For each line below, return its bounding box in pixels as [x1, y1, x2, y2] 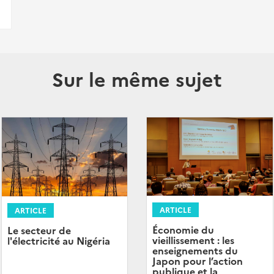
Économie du [152, 223, 214, 237]
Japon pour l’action [152, 254, 243, 268]
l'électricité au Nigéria [7, 233, 110, 247]
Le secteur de [7, 223, 71, 237]
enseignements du [152, 243, 238, 257]
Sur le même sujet [52, 65, 222, 92]
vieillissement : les [152, 233, 234, 247]
